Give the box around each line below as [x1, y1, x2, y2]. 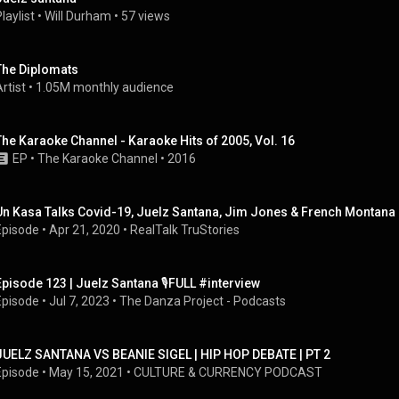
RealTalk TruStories [130, 223, 240, 237]
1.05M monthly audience [36, 80, 174, 94]
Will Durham [45, 9, 111, 23]
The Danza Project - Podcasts [119, 294, 286, 308]
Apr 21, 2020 [49, 223, 120, 237]
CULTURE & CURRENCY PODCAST [134, 365, 322, 379]
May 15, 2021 [49, 365, 124, 379]
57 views [121, 9, 170, 23]
